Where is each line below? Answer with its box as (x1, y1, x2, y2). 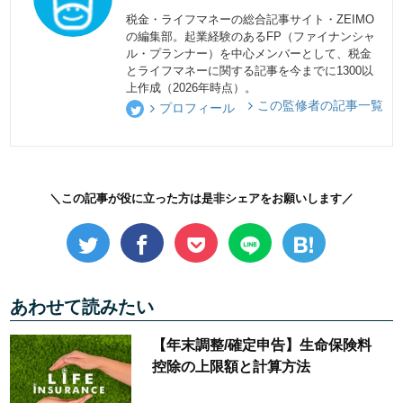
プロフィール (159, 100, 236, 115)
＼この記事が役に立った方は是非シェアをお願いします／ (49, 192, 354, 206)
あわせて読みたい (10, 297, 155, 318)
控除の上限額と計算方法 (151, 359, 310, 375)
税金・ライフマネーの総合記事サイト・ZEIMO (126, 13, 375, 27)
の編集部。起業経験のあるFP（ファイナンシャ (126, 30, 376, 44)
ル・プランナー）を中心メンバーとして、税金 (126, 47, 372, 61)
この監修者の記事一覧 (256, 98, 383, 113)
